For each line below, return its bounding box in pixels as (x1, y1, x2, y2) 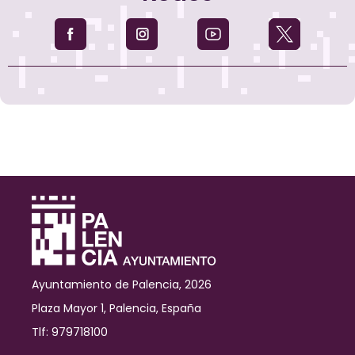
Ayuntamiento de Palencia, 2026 (32, 276, 212, 292)
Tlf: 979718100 (32, 323, 108, 340)
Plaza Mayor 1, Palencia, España (32, 300, 201, 316)
